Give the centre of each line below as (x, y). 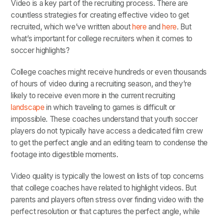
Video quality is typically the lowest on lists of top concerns (107, 176)
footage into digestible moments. (65, 155)
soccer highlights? (41, 51)
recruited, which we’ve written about (71, 27)
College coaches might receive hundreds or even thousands (109, 72)
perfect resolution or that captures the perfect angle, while (105, 212)
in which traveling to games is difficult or (110, 108)
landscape (28, 108)
